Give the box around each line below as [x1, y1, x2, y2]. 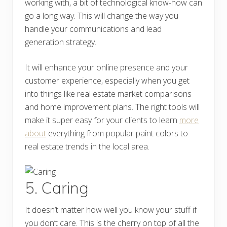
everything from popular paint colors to [46, 128, 188, 139]
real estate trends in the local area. [25, 141, 152, 153]
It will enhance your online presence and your [25, 62, 188, 73]
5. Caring [25, 178, 93, 198]
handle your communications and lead [25, 23, 162, 35]
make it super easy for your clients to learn [25, 115, 179, 126]
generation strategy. [25, 36, 96, 48]
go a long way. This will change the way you [25, 10, 178, 22]
